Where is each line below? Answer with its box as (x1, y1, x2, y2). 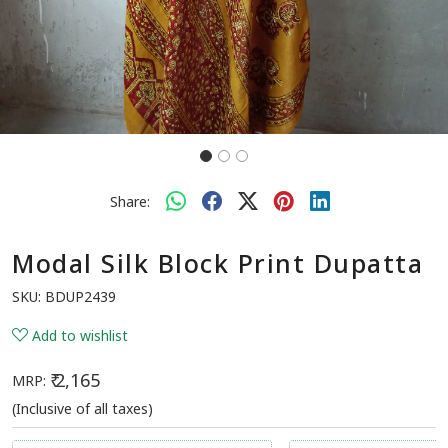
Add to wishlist (32, 326, 128, 346)
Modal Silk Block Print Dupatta (12, 246, 423, 281)
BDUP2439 (45, 287, 116, 307)
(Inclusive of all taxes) (12, 399, 153, 419)
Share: (110, 191, 150, 211)
